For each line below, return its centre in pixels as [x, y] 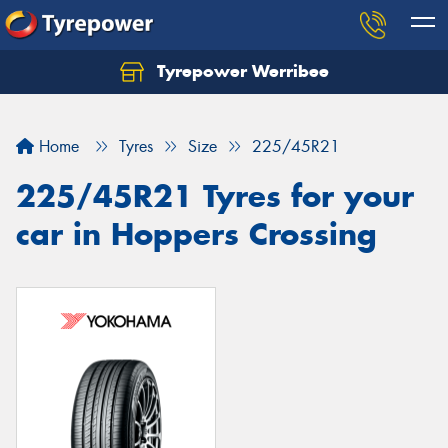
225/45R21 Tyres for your [215, 196]
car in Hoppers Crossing [196, 234]
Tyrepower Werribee [240, 71]
